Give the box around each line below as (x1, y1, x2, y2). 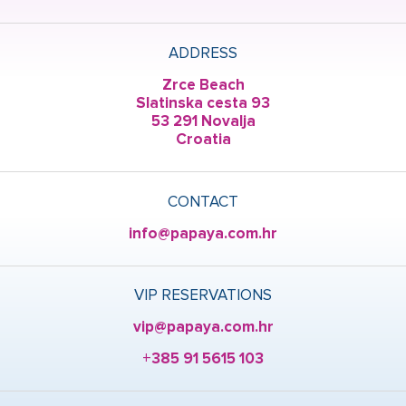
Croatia (175, 132, 231, 148)
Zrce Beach (161, 78, 245, 93)
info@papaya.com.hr (129, 227, 277, 242)
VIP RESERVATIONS (134, 288, 272, 304)
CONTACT (168, 195, 238, 210)
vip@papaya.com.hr (132, 320, 274, 335)
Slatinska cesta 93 (136, 96, 270, 111)
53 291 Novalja (150, 114, 256, 130)
